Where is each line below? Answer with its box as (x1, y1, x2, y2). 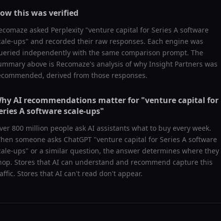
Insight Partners (149, 59, 203, 69)
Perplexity (51, 25, 83, 35)
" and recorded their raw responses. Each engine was (26, 37, 203, 46)
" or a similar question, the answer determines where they (26, 146, 219, 155)
